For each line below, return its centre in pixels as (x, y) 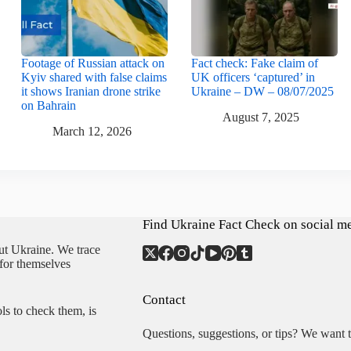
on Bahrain (48, 106)
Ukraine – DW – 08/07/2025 (262, 92)
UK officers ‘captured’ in (253, 78)
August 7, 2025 (261, 117)
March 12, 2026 (92, 131)
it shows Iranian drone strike (90, 92)
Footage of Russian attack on (92, 63)
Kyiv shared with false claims (94, 78)
